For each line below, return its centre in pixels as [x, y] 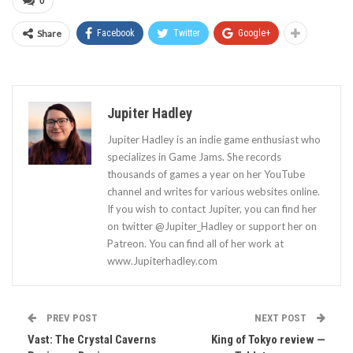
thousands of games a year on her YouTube [206, 175]
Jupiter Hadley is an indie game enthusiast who [214, 140]
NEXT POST [282, 318]
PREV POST [71, 318]
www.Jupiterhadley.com [162, 261]
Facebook [116, 33]
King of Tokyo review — [268, 340]
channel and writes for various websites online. [214, 192]
